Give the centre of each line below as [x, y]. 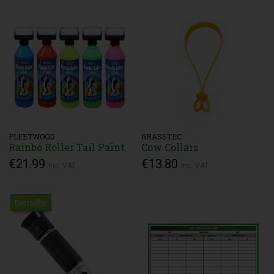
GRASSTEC [162, 136]
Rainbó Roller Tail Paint [67, 147]
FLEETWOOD [32, 136]
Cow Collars [170, 147]
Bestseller [31, 203]
